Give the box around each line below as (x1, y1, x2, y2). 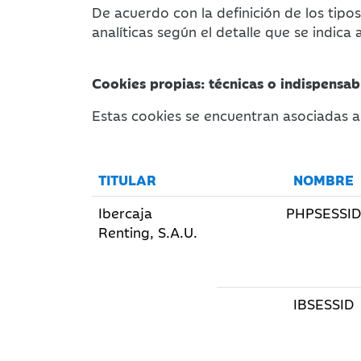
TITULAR (98, 170, 156, 189)
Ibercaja (98, 203, 152, 222)
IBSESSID (293, 294, 355, 313)
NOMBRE (293, 170, 354, 189)
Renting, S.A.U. (98, 222, 197, 242)
